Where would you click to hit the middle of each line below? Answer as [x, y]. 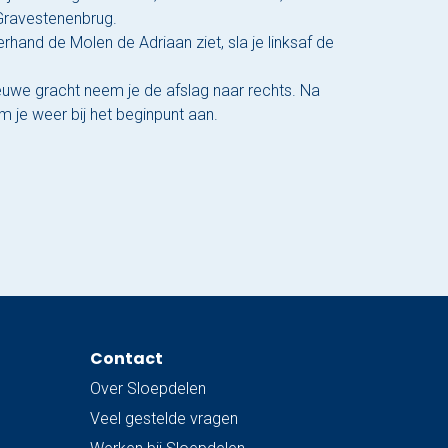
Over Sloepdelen [148, 389]
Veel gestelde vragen [164, 419]
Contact [127, 359]
